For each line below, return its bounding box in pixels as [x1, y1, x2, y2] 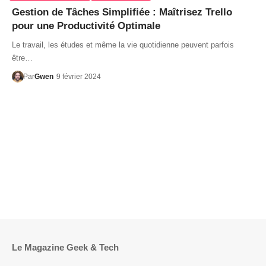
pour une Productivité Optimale [12, 20, 160, 31]
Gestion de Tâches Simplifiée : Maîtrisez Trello [12, 6, 232, 18]
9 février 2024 [56, 72, 101, 81]
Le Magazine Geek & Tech [12, 242, 119, 253]
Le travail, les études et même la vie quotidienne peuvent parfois [12, 40, 234, 49]
